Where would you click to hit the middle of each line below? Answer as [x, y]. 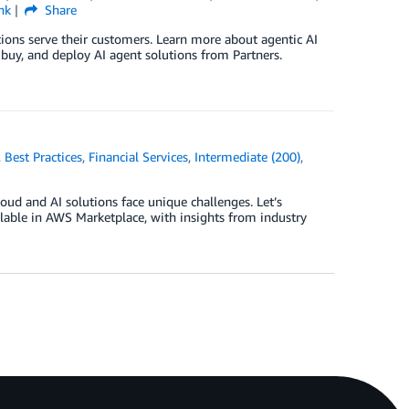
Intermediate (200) [248, 157]
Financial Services [139, 157]
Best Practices [44, 157]
